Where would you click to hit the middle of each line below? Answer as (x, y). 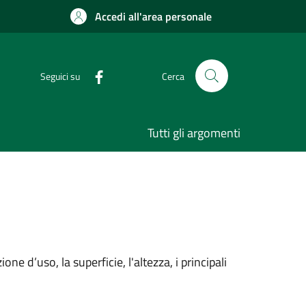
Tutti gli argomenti (194, 133)
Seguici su (60, 76)
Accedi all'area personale (153, 16)
